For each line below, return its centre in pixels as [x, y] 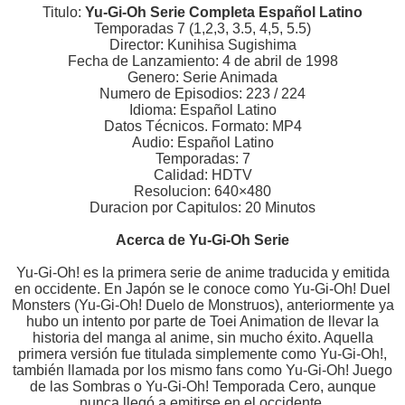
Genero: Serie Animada [202, 77]
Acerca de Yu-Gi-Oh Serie [202, 240]
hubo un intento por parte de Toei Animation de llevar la [202, 321]
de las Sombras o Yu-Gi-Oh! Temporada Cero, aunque [202, 386]
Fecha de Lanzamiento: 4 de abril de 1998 [202, 61]
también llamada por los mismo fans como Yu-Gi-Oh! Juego [202, 370]
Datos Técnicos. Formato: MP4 [202, 126]
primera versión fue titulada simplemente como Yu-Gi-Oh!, [202, 353]
